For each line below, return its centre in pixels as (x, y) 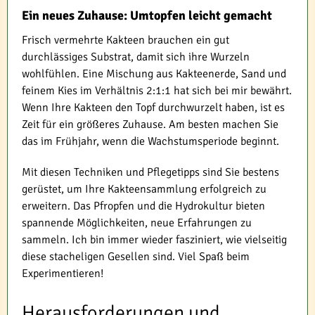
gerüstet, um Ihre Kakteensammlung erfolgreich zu (144, 189)
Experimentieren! (63, 274)
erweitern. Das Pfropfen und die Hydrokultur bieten (143, 206)
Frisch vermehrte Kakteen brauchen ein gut (126, 40)
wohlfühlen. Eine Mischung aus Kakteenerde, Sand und (154, 74)
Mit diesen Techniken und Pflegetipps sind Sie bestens (150, 173)
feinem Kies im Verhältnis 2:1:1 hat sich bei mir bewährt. (157, 91)
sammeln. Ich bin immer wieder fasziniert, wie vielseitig (154, 240)
